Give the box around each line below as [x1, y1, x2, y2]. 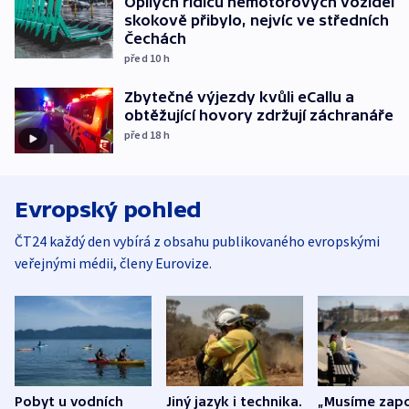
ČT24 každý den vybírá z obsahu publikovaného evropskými [15, 231, 380, 250]
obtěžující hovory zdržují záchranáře [124, 107, 393, 124]
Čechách [124, 30, 186, 47]
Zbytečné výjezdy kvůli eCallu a [124, 89, 354, 106]
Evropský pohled [15, 196, 202, 222]
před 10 [124, 51, 163, 66]
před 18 [124, 128, 163, 142]
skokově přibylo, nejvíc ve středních [124, 12, 389, 29]
